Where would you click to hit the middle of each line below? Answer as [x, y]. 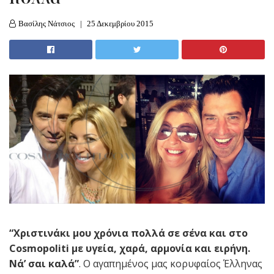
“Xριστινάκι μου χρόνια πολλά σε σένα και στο [128, 233]
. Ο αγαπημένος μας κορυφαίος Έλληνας [171, 263]
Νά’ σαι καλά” [44, 263]
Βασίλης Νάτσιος [46, 23]
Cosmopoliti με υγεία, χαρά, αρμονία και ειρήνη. [130, 248]
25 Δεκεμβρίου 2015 [120, 23]
